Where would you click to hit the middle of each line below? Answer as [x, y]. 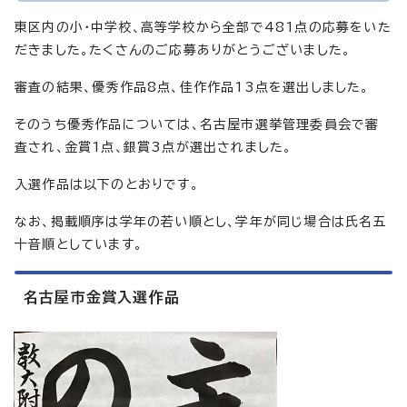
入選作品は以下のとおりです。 [107, 185]
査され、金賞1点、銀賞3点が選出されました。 [154, 148]
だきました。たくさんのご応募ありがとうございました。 [183, 50]
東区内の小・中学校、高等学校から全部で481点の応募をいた [203, 28]
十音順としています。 [79, 245]
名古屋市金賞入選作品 [102, 298]
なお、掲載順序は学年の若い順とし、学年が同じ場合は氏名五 [201, 222]
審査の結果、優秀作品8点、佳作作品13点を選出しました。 [192, 88]
